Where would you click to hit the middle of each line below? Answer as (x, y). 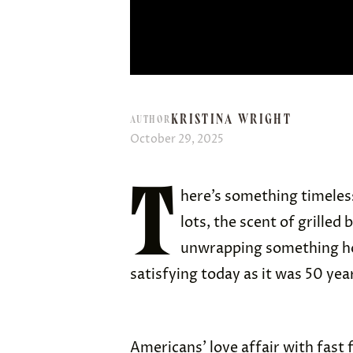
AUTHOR (150, 119)
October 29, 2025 (177, 139)
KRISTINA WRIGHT (231, 119)
